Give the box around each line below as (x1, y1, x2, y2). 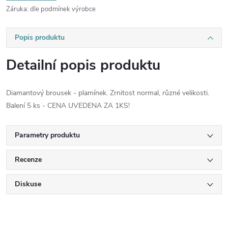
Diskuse (15, 179, 41, 189)
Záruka (6, 5, 27, 14)
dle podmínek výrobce (30, 5, 96, 14)
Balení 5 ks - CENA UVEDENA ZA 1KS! (6, 101, 130, 110)
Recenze (15, 155, 42, 164)
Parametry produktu (15, 130, 80, 140)
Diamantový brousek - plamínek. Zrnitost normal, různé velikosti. (6, 88, 209, 98)
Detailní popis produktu (6, 55, 160, 75)
